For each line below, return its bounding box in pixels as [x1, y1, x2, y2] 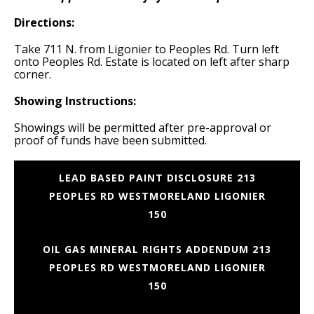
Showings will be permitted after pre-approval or [14, 120, 271, 135]
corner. [14, 67, 54, 82]
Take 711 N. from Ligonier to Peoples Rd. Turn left [14, 41, 279, 57]
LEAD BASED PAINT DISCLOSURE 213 [58, 171, 256, 184]
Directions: [14, 15, 74, 30]
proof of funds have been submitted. [14, 132, 210, 148]
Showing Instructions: [14, 93, 136, 109]
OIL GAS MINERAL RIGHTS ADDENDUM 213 [43, 243, 271, 256]
